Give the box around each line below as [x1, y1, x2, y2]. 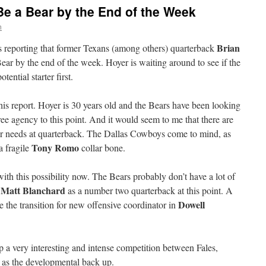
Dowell [178, 198, 205, 211]
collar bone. [79, 141, 125, 154]
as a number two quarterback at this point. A [65, 184, 233, 197]
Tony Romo [31, 141, 79, 154]
